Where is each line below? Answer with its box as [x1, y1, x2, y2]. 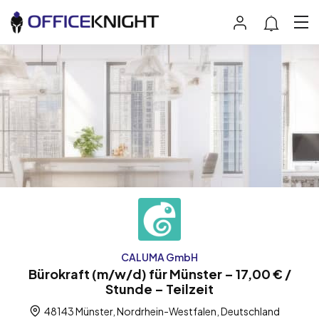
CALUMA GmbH [121, 250, 198, 263]
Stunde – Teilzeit [105, 280, 214, 297]
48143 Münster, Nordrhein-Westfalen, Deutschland [42, 304, 280, 318]
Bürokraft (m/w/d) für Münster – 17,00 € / [28, 265, 291, 282]
